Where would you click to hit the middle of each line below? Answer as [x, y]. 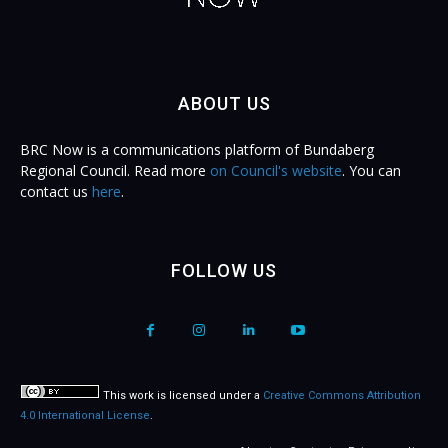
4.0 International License [85, 416]
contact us [56, 192]
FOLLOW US [224, 271]
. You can [371, 171]
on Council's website [276, 171]
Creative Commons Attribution [342, 396]
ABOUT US [224, 104]
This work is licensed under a [181, 396]
